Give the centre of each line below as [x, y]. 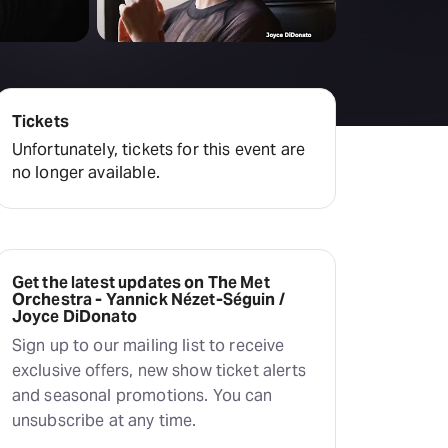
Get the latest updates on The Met [140, 282]
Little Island [95, 42]
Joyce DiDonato [74, 316]
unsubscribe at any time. [104, 420]
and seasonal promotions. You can [142, 395]
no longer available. [85, 172]
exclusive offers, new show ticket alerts [158, 370]
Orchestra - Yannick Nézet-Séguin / [148, 299]
